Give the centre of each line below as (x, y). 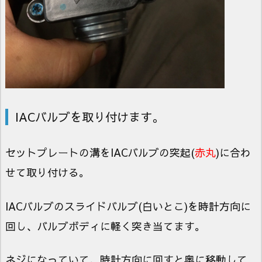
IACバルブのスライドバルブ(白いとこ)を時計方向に (128, 206)
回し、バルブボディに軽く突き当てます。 (105, 226)
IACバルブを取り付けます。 (89, 117)
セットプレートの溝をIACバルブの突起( (100, 153)
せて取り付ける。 (47, 173)
